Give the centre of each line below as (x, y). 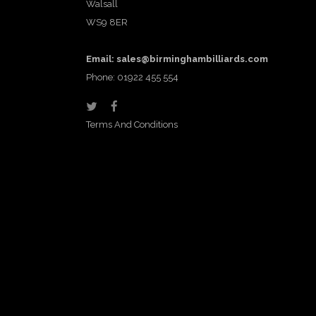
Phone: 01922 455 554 (132, 77)
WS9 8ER (107, 22)
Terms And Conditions (132, 124)
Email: (101, 59)
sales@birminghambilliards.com (192, 59)
